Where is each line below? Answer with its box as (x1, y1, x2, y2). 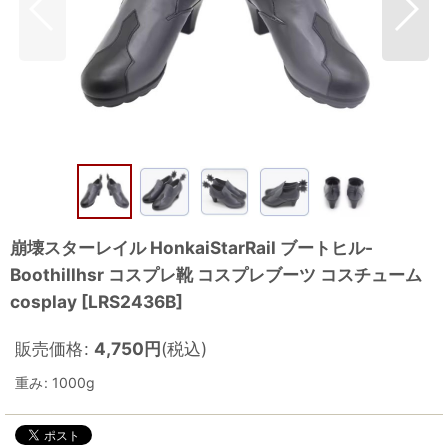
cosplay (10, 291, 77, 312)
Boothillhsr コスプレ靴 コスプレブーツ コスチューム (10, 264, 422, 285)
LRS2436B (88, 291, 176, 312)
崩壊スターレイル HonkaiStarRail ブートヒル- (10, 237, 373, 258)
